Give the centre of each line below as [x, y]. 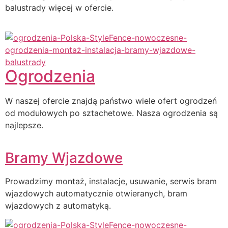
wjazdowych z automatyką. [58, 206]
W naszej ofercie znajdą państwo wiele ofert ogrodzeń [111, 101]
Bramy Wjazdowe [64, 158]
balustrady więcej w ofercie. [59, 8]
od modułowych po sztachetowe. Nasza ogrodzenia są [111, 113]
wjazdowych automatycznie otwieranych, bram [96, 194]
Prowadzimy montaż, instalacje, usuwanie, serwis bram [111, 181]
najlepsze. [24, 125]
